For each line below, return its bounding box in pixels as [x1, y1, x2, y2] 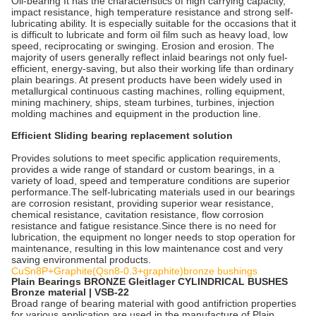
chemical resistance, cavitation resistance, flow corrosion [11, 208, 264, 220]
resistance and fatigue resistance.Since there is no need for [11, 219, 276, 231]
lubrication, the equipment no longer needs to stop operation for [11, 231, 296, 243]
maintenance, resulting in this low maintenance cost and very [11, 242, 283, 254]
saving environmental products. [11, 253, 151, 265]
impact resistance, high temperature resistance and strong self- [11, 6, 293, 18]
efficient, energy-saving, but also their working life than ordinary [11, 62, 293, 74]
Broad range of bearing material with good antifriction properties [11, 297, 296, 309]
